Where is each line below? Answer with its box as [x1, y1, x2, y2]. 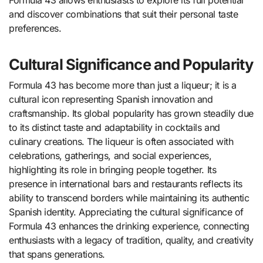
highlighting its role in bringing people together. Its [9, 164, 217, 176]
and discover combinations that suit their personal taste [9, 8, 238, 21]
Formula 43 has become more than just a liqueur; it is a [9, 79, 237, 92]
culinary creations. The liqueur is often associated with [9, 136, 234, 148]
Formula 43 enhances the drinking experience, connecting [9, 220, 249, 232]
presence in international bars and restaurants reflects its [9, 178, 242, 190]
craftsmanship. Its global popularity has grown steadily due [9, 107, 254, 120]
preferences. [9, 22, 62, 35]
